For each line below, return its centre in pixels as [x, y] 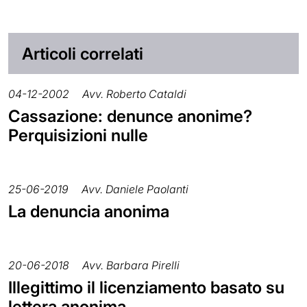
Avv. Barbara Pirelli [131, 265]
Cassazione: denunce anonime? [130, 116]
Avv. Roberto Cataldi [134, 94]
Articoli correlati [83, 53]
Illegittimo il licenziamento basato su [146, 287]
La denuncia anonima [89, 211]
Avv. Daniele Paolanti [135, 189]
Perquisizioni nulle [78, 135]
